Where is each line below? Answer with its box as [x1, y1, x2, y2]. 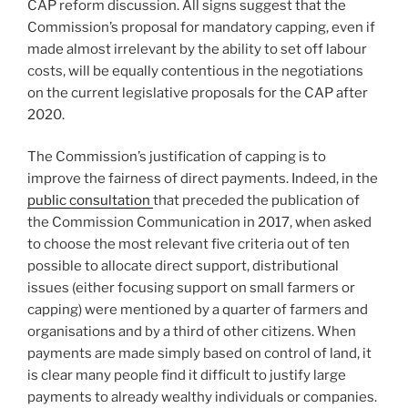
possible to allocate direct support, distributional [27, 258, 339, 275]
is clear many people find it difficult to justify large [27, 367, 346, 384]
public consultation [27, 192, 153, 209]
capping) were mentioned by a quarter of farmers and [27, 301, 368, 319]
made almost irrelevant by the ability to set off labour [27, 40, 367, 57]
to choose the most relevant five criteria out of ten [27, 236, 350, 253]
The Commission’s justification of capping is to [27, 148, 326, 166]
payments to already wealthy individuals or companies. [27, 389, 377, 406]
